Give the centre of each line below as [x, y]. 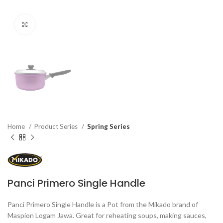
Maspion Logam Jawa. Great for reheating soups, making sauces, [107, 215]
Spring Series [109, 127]
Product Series [57, 127]
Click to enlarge [60, 24]
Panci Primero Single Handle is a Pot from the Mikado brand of [103, 204]
